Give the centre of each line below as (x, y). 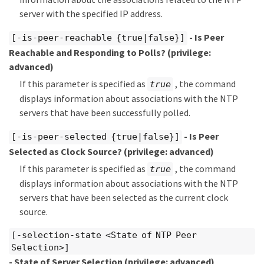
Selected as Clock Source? (66, 151)
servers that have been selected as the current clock (124, 198)
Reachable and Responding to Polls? (88, 52)
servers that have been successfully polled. (105, 113)
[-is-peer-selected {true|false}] (95, 137)
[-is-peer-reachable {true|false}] (98, 38)
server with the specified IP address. (91, 14)
